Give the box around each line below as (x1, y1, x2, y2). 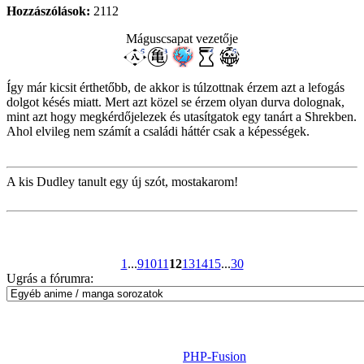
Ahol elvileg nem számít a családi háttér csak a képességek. (6, 124, 310, 139)
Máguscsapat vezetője (126, 32, 238, 46)
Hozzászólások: (6, 4, 90, 19)
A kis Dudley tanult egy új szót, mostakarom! (6, 175, 238, 189)
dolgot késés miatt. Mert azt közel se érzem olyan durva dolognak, (6, 95, 344, 110)
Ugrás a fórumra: (6, 271, 93, 286)
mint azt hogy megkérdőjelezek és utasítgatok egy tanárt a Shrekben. (6, 110, 357, 124)
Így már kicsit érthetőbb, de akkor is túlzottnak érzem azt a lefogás (6, 80, 344, 95)
